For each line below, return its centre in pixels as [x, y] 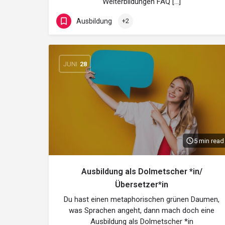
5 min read [209, 141]
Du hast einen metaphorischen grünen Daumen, [142, 199]
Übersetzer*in [142, 185]
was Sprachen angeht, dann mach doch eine [142, 210]
